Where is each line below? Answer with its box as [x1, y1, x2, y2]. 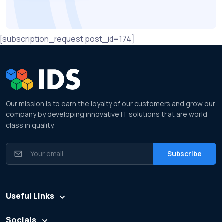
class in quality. [6, 120, 55, 130]
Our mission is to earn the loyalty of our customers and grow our [6, 99, 215, 109]
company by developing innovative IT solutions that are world [6, 110, 207, 119]
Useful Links [6, 190, 54, 202]
